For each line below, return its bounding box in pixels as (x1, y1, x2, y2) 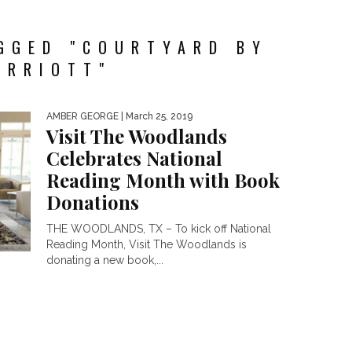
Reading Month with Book (46, 167, 280, 192)
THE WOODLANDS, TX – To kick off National (46, 222, 271, 235)
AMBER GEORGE (46, 111, 119, 122)
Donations (46, 189, 139, 214)
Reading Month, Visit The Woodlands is (46, 238, 247, 251)
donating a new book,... (46, 254, 163, 266)
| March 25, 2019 (119, 111, 192, 122)
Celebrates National (46, 145, 222, 170)
